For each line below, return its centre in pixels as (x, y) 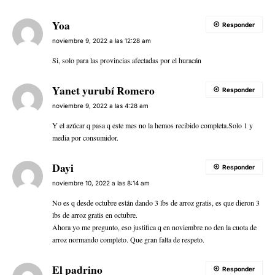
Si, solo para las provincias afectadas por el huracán (127, 60)
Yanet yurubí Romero (103, 91)
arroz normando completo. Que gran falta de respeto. (128, 240)
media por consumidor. (85, 138)
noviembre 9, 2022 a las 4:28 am (100, 106)
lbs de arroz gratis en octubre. (95, 215)
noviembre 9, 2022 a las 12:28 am (102, 41)
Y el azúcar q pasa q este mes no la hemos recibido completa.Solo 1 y (153, 126)
